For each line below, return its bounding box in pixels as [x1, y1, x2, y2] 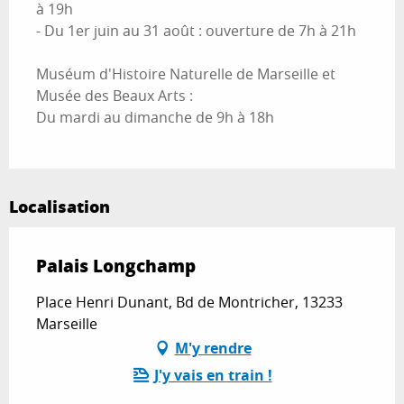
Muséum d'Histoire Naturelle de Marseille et [36, 63, 335, 84]
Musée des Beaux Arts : [36, 85, 193, 106]
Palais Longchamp [36, 252, 196, 278]
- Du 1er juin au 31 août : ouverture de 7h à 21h [36, 20, 356, 41]
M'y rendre [174, 337, 252, 358]
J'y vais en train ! [153, 364, 272, 385]
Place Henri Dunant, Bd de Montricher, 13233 [36, 291, 343, 312]
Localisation [9, 194, 110, 218]
